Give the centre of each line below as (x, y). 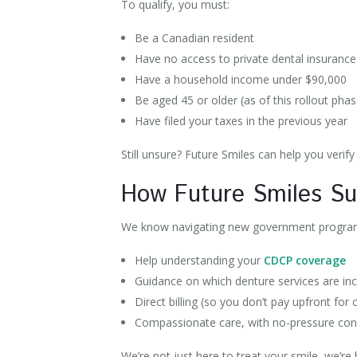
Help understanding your (199, 260)
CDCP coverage (304, 260)
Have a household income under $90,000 (242, 79)
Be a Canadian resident (196, 38)
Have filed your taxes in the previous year (242, 121)
